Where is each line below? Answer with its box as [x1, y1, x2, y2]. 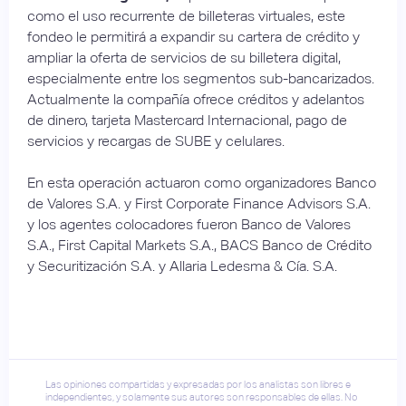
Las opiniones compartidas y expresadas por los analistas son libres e [45, 378, 351, 390]
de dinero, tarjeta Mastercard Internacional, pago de [27, 111, 347, 129]
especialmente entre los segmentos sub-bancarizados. [27, 69, 374, 87]
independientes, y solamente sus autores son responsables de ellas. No [45, 391, 358, 402]
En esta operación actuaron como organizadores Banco [27, 173, 376, 191]
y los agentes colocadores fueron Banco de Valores [27, 215, 351, 233]
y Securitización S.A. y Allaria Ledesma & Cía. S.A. [27, 256, 337, 275]
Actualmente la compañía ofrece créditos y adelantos [27, 90, 364, 108]
